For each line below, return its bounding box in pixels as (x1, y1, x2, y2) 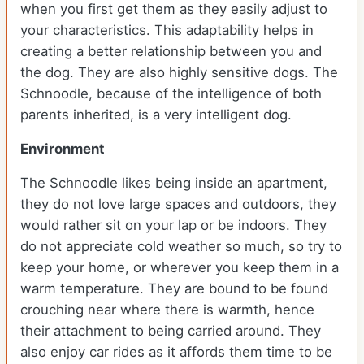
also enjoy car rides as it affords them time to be (20, 344, 332, 361)
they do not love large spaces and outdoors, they (20, 196, 336, 213)
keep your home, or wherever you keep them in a (20, 259, 339, 276)
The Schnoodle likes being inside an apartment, (20, 175, 327, 192)
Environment (20, 141, 108, 158)
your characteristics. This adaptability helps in (20, 22, 314, 39)
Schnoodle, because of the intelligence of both (20, 85, 322, 102)
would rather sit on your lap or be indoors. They (20, 217, 327, 234)
